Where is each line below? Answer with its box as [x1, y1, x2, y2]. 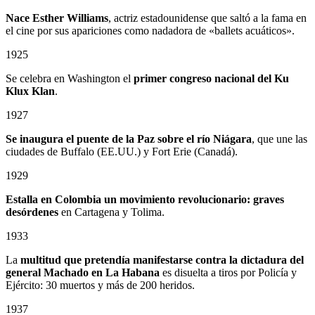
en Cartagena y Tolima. [58, 206, 165, 218]
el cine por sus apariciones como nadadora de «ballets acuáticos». [6, 25, 295, 37]
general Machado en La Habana [6, 266, 160, 278]
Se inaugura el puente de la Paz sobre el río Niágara [6, 133, 252, 145]
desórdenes [6, 206, 58, 218]
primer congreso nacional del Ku [134, 72, 289, 84]
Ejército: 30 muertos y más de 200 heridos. [6, 279, 195, 291]
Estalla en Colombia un [6, 193, 117, 205]
